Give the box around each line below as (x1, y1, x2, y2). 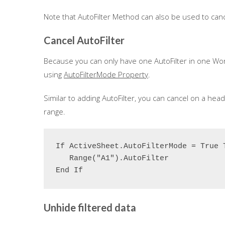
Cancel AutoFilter (44, 34, 125, 46)
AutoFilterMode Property (64, 69, 148, 79)
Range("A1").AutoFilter (56, 154, 169, 163)
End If (56, 166, 83, 175)
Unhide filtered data (44, 201, 136, 213)
